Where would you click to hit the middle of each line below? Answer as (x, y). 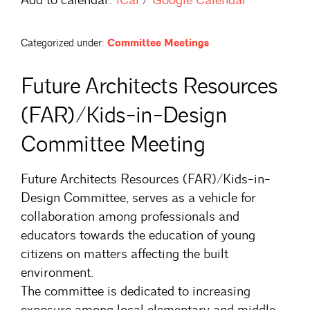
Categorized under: (63, 43)
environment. (57, 272)
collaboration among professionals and (130, 216)
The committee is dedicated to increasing (136, 291)
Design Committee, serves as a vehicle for (138, 198)
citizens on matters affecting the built (125, 254)
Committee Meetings (158, 43)
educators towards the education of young (138, 235)
